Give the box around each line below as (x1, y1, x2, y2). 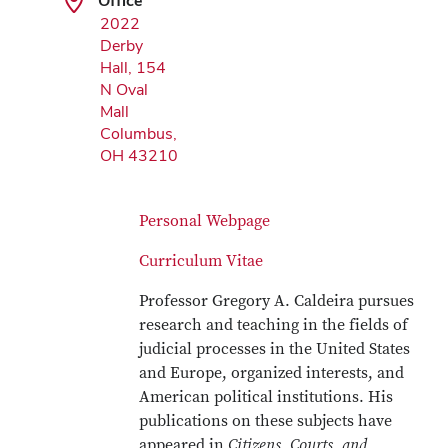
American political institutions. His (139, 387, 394, 407)
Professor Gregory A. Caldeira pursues (139, 291, 415, 311)
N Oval (100, 79, 148, 100)
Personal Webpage (139, 211, 271, 231)
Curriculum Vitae (139, 251, 264, 271)
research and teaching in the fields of (139, 315, 409, 335)
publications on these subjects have (139, 411, 393, 431)
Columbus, (100, 123, 177, 144)
